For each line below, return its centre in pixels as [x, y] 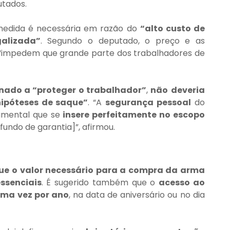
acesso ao [182, 183]
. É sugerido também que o [100, 183]
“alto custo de [172, 29]
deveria [188, 90]
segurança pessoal [148, 103]
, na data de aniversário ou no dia [137, 195]
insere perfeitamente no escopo [134, 115]
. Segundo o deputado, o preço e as [122, 41]
